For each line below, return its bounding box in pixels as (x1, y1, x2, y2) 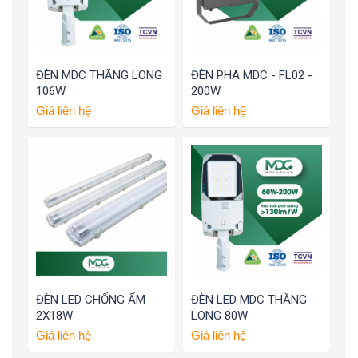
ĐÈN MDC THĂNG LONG (36, 68, 162, 83)
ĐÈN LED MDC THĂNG (191, 292, 307, 308)
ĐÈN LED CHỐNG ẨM (36, 292, 145, 308)
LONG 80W (191, 308, 248, 324)
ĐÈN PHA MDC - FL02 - (191, 68, 312, 83)
